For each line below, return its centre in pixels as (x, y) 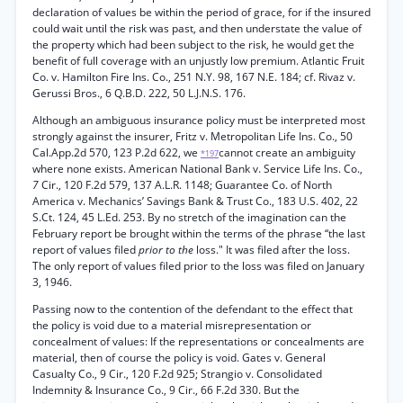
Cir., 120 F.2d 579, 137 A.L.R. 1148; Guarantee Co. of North (187, 185)
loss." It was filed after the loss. (273, 250)
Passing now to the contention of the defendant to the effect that (193, 309)
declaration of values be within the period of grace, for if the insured (201, 12)
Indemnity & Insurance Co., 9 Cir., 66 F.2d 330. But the (166, 390)
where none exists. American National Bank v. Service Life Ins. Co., (197, 169)
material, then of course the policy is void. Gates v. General (179, 358)
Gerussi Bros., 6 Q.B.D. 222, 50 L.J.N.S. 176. (139, 93)
